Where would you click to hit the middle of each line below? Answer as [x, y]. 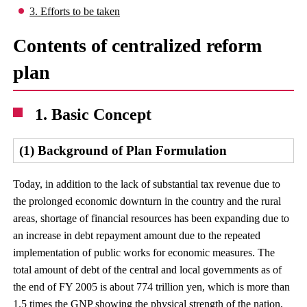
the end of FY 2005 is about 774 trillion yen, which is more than [152, 287]
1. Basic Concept [94, 114]
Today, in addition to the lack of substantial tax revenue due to [147, 184]
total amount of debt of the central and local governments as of [148, 270]
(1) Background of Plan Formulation [123, 150]
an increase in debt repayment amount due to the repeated [137, 235]
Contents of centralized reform [138, 46]
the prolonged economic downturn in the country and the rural [147, 201]
